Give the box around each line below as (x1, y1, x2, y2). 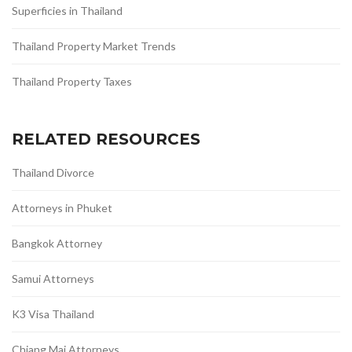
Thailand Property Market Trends (12, 39, 176, 53)
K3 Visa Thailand (12, 307, 94, 321)
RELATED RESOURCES (12, 130, 200, 148)
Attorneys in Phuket (12, 201, 112, 214)
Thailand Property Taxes (12, 75, 132, 88)
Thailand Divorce (12, 166, 94, 179)
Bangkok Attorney (12, 236, 102, 250)
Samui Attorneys (12, 272, 94, 285)
